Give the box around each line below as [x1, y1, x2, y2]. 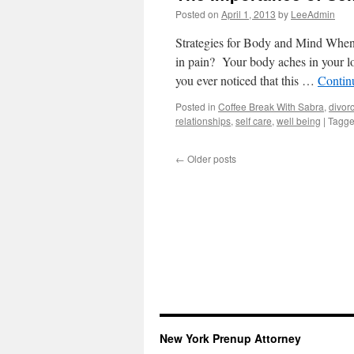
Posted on [175, 7, 219, 21]
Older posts [185, 152, 236, 165]
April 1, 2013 [221, 7, 276, 21]
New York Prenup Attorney [160, 330, 301, 346]
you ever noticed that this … [175, 72, 318, 88]
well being [277, 114, 321, 127]
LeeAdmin [291, 7, 335, 21]
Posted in [175, 100, 216, 113]
